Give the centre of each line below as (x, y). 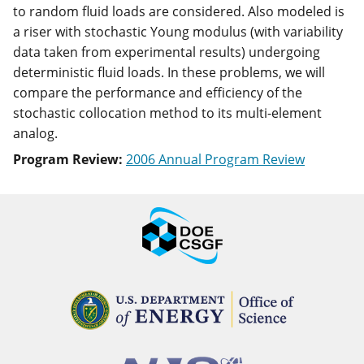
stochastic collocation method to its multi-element (167, 113)
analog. (35, 133)
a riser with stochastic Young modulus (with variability (178, 32)
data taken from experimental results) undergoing (167, 52)
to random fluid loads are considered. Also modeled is (179, 11)
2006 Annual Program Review (215, 159)
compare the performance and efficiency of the (158, 93)
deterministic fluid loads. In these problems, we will (169, 72)
